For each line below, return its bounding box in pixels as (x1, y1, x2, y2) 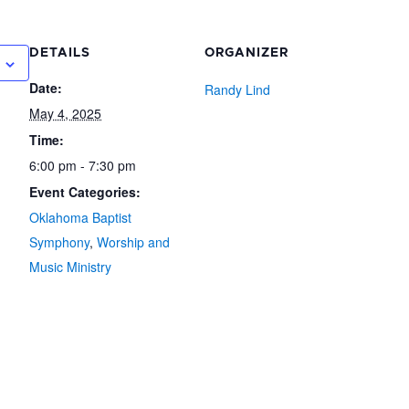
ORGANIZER (204, 47, 288, 59)
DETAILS (29, 47, 90, 59)
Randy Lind (204, 80, 270, 99)
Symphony (29, 233, 89, 251)
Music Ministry (29, 257, 111, 276)
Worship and (97, 233, 170, 251)
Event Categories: (29, 183, 141, 201)
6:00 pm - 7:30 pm (29, 156, 136, 174)
